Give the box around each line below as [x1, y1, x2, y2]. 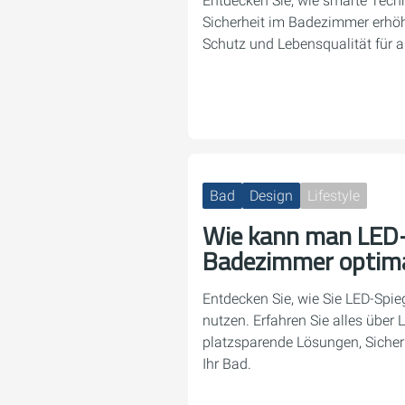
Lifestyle [307, 187, 360, 204]
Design [250, 187, 293, 204]
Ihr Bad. [202, 355, 251, 372]
